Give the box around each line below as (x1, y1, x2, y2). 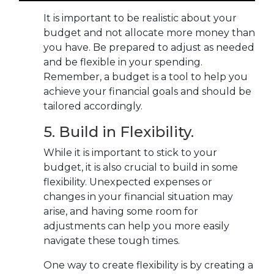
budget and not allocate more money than (43, 26, 255, 39)
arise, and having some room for (43, 205, 198, 217)
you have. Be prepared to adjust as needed (43, 41, 254, 53)
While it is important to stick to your (43, 146, 217, 158)
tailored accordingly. (43, 100, 143, 112)
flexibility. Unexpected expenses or (43, 176, 212, 188)
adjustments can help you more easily (43, 220, 229, 232)
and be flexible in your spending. (43, 56, 202, 68)
